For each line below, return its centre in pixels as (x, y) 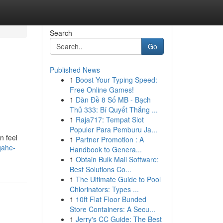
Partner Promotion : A (110, 139)
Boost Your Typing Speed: (116, 80)
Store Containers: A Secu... (112, 209)
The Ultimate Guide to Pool (118, 179)
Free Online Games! (102, 90)
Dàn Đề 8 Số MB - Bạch (113, 100)
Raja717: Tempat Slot (110, 119)
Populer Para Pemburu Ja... (113, 129)
